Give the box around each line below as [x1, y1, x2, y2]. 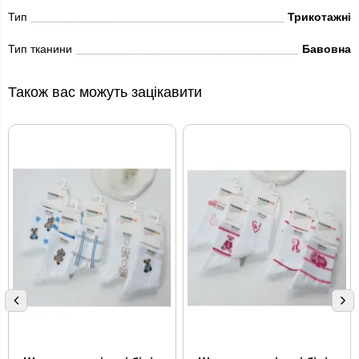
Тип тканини [8, 42, 72, 56]
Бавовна [302, 42, 351, 56]
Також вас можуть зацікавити [8, 83, 202, 101]
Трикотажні [288, 10, 351, 24]
